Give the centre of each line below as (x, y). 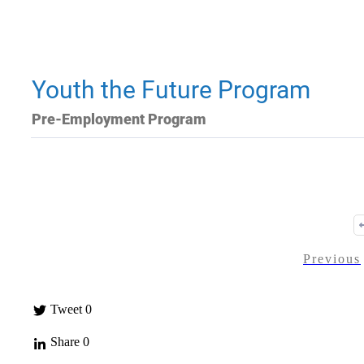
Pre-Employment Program (119, 119)
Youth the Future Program (171, 90)
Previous (332, 259)
